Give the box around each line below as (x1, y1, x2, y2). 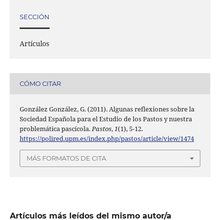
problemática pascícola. (19, 124, 92, 133)
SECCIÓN (19, 13, 50, 21)
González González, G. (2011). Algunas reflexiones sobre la (19, 104, 194, 113)
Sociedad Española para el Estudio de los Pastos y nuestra (19, 114, 192, 123)
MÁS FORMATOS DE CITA (27, 154, 106, 163)
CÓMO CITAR (19, 80, 61, 88)
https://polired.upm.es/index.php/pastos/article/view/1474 (19, 134, 194, 143)
